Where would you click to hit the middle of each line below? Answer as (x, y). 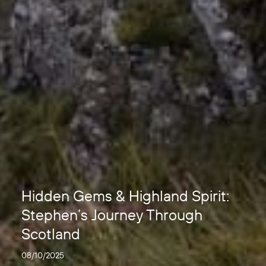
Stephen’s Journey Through (112, 215)
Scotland (51, 234)
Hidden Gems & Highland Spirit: (125, 196)
